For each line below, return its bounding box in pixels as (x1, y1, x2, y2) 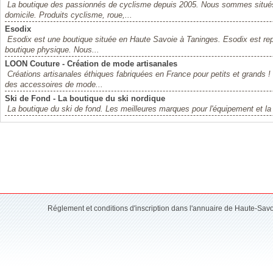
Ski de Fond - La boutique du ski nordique (5, 94, 165, 103)
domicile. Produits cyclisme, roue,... (5, 10, 132, 19)
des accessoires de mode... (5, 80, 103, 89)
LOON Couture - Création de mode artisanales (5, 59, 177, 68)
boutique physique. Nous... (5, 45, 99, 54)
